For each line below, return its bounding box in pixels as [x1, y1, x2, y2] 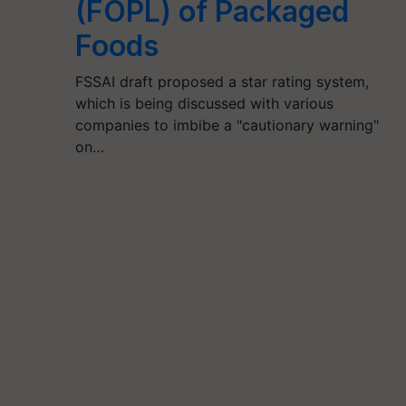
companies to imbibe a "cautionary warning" [74, 116, 379, 134]
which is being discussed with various [74, 94, 333, 112]
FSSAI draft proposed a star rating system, [74, 72, 369, 91]
